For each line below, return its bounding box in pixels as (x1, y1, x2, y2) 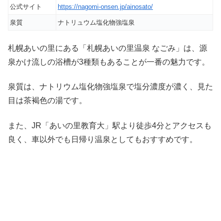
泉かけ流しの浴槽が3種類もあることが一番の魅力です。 (8, 57, 210, 66)
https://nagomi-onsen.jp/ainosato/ (58, 2, 153, 10)
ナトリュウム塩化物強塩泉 (58, 18, 135, 26)
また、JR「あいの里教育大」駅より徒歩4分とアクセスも (8, 121, 212, 130)
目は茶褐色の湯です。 (8, 96, 87, 105)
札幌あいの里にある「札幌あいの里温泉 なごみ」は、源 (8, 43, 207, 52)
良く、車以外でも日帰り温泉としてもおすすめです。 (8, 135, 197, 144)
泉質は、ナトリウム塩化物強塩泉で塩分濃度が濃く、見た (8, 82, 213, 91)
